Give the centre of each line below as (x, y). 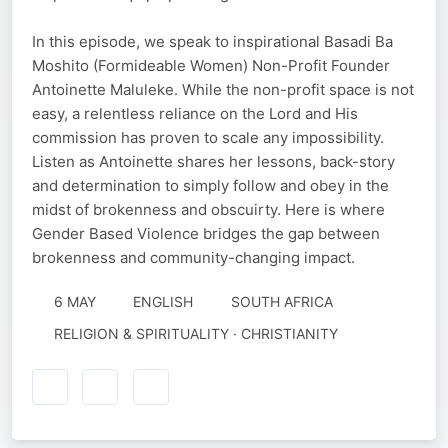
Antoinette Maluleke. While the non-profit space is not (223, 89)
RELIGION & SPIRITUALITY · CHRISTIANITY (195, 333)
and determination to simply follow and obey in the (210, 185)
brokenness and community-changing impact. (193, 257)
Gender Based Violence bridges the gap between (206, 233)
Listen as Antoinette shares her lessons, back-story (213, 161)
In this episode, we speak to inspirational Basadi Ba (212, 41)
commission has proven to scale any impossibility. (208, 137)
